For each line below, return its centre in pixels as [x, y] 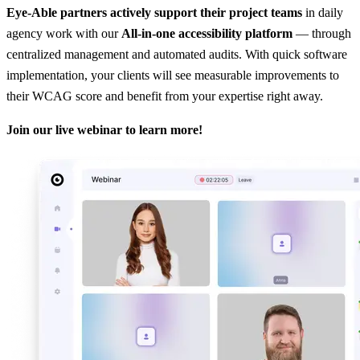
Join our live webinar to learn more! [106, 130]
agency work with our [64, 34]
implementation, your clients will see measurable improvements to [173, 76]
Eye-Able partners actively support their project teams [156, 13]
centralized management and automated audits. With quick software [177, 55]
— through [322, 34]
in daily [324, 13]
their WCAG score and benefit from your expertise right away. [166, 96]
